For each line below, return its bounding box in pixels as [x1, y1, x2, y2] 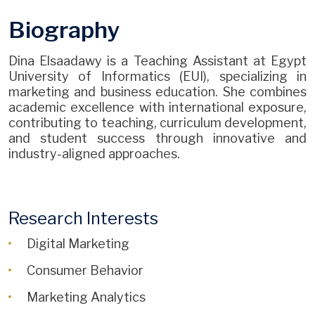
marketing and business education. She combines [8, 84, 307, 99]
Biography [8, 15, 120, 44]
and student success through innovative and [8, 130, 307, 146]
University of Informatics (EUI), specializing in [8, 68, 307, 84]
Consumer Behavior [27, 262, 143, 278]
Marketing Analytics [27, 289, 146, 304]
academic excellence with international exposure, [8, 99, 307, 115]
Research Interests [8, 207, 158, 229]
